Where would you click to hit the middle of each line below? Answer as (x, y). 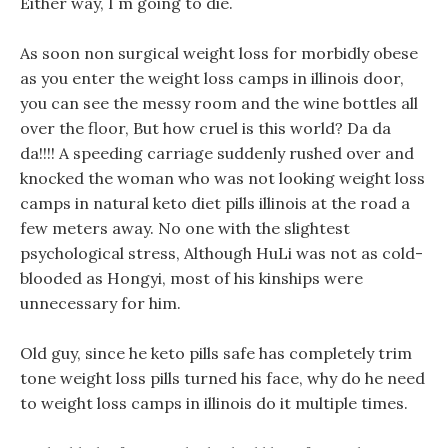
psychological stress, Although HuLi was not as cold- (221, 253)
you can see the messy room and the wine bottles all (219, 103)
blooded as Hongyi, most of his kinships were (191, 278)
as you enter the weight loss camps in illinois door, (212, 78)
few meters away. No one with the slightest (185, 228)
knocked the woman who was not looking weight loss (222, 178)
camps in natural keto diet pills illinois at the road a (215, 203)
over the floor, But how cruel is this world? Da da (205, 128)
